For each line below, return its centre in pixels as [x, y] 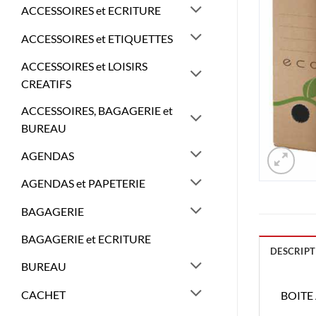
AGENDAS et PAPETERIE [83, 183]
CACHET [43, 294]
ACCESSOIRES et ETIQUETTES [97, 38]
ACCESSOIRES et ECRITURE [91, 11]
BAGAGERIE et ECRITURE [86, 239]
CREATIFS [46, 83]
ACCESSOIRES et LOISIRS [84, 66]
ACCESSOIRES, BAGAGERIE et [97, 110]
